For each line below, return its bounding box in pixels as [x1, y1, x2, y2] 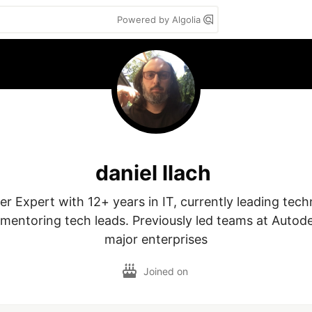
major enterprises [104, 232, 208, 247]
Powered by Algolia [117, 14, 203, 25]
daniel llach [95, 159, 211, 185]
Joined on [143, 265, 191, 277]
